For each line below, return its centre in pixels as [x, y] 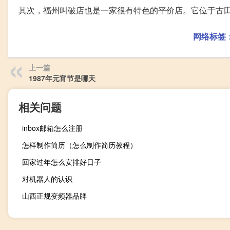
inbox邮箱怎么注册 [52, 128]
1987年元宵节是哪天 [62, 78]
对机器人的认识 [47, 179]
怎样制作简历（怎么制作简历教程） [80, 145]
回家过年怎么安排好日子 [62, 162]
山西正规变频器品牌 [54, 196]
